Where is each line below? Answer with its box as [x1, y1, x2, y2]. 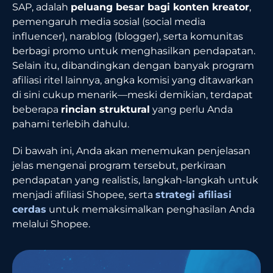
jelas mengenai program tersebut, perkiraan [12, 159, 226, 171]
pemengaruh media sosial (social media [12, 15, 205, 27]
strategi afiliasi [155, 188, 232, 200]
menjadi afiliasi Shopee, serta [12, 188, 155, 200]
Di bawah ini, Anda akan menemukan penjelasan [12, 144, 250, 157]
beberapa [12, 103, 61, 115]
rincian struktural [61, 103, 150, 115]
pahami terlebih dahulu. [12, 118, 129, 130]
